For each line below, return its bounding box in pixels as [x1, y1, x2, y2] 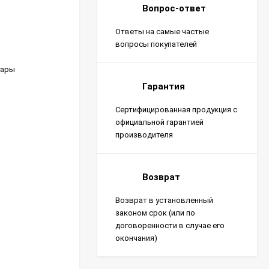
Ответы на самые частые [115, 27, 209, 36]
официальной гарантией [115, 118, 204, 127]
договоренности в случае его [115, 221, 225, 230]
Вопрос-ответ [142, 2, 206, 14]
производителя [115, 130, 173, 139]
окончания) [115, 234, 157, 243]
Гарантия [142, 80, 185, 92]
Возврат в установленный [115, 196, 213, 205]
